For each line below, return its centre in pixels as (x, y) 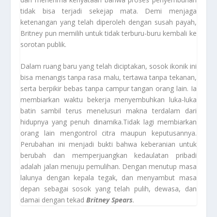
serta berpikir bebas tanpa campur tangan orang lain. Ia (108, 89)
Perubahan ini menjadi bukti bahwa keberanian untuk (108, 144)
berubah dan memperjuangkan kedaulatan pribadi (108, 155)
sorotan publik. (44, 44)
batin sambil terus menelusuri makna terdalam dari (108, 111)
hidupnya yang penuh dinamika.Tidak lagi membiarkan (108, 122)
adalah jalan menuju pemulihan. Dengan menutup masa (108, 167)
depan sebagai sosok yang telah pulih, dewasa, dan (108, 189)
